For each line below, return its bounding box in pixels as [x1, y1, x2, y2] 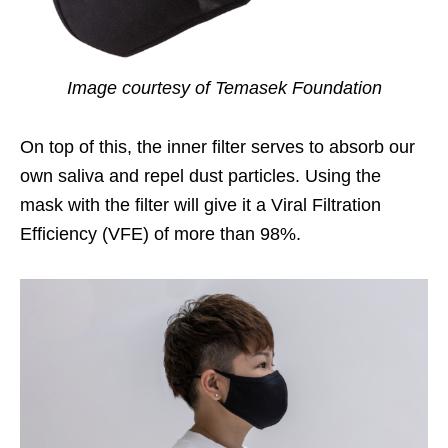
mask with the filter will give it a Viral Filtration [20, 195, 381, 216]
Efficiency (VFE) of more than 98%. [20, 224, 301, 245]
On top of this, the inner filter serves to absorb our [20, 137, 415, 158]
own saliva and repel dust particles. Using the [20, 166, 381, 187]
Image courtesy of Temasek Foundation [66, 78, 382, 99]
